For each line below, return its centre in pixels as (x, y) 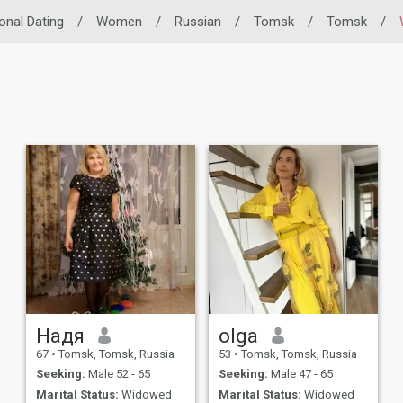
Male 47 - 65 (300, 374)
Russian (198, 22)
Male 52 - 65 (117, 374)
